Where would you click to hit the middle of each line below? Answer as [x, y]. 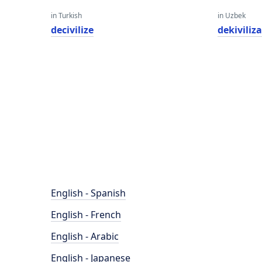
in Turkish [66, 15]
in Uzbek [232, 15]
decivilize [72, 30]
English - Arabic [85, 236]
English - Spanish [88, 193]
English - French [86, 215]
